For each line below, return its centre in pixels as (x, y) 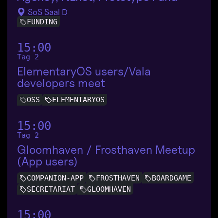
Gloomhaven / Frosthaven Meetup (106, 149)
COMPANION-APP (55, 178)
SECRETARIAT (51, 189)
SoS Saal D (47, 12)
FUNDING (42, 22)
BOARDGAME (172, 178)
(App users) (47, 161)
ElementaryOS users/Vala (84, 72)
